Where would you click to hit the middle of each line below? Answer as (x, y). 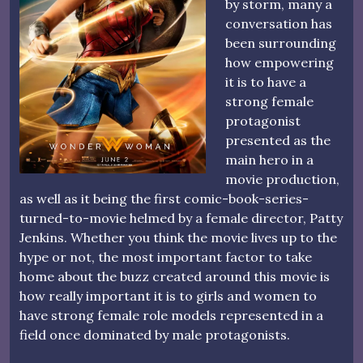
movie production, (282, 179)
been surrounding (281, 43)
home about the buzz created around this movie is (175, 276)
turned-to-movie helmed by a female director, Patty (181, 218)
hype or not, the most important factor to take (166, 256)
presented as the (278, 140)
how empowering (280, 62)
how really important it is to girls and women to (168, 295)
